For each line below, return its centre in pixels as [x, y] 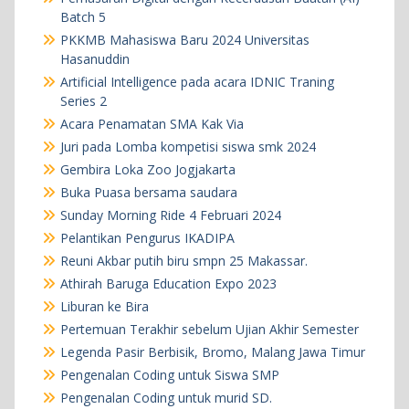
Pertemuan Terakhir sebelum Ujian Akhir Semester [209, 329]
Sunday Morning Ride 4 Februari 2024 [170, 215]
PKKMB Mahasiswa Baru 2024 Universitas [184, 39]
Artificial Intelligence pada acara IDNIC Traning [197, 81]
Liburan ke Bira [104, 306]
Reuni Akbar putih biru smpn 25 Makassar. [184, 260]
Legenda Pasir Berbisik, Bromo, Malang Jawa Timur [212, 351]
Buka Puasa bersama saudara [148, 192]
